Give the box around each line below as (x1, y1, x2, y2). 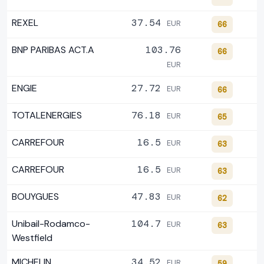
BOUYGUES (12, 190, 59, 203)
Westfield (12, 232, 52, 245)
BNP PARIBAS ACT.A (12, 44, 94, 57)
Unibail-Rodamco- (12, 217, 90, 230)
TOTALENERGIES (12, 109, 82, 122)
